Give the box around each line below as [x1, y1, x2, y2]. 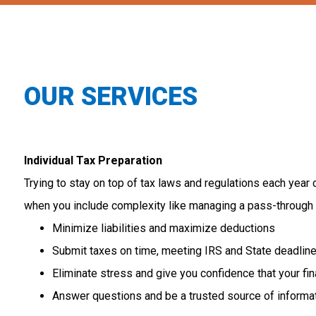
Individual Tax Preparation [23, 154, 162, 167]
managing [188, 199, 239, 212]
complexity [111, 199, 169, 212]
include [73, 199, 111, 212]
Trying [23, 176, 56, 190]
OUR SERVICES [23, 82, 197, 111]
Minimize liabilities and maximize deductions [51, 221, 275, 235]
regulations [204, 176, 262, 190]
